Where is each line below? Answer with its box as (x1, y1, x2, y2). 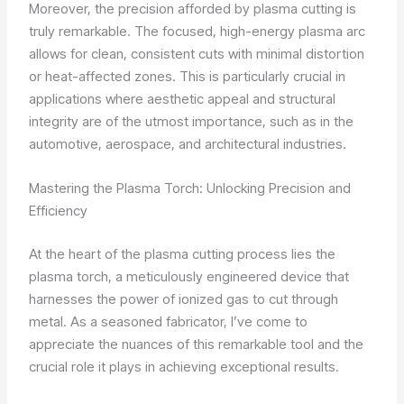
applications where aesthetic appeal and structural (29, 90, 336, 108)
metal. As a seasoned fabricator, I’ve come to (29, 312, 308, 330)
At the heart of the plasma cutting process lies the (29, 244, 336, 262)
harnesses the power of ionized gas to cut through (29, 289, 339, 308)
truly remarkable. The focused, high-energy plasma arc (29, 23, 366, 41)
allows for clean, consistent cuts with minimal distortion (29, 45, 365, 63)
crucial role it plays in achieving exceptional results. (29, 357, 340, 375)
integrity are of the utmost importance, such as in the (29, 113, 354, 131)
